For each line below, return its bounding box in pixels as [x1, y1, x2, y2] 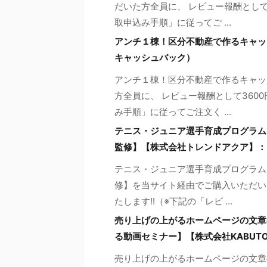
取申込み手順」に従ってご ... [114, 16, 231, 28]
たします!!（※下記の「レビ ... [114, 195, 232, 207]
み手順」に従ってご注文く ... [114, 105, 231, 117]
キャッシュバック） [114, 51, 195, 63]
